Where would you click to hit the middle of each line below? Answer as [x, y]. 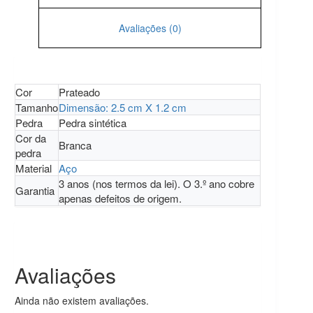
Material [34, 168]
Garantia [35, 191]
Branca [75, 145]
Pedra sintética [93, 123]
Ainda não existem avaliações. [82, 301]
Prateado [79, 92]
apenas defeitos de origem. [120, 198]
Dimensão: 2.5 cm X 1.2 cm [123, 108]
